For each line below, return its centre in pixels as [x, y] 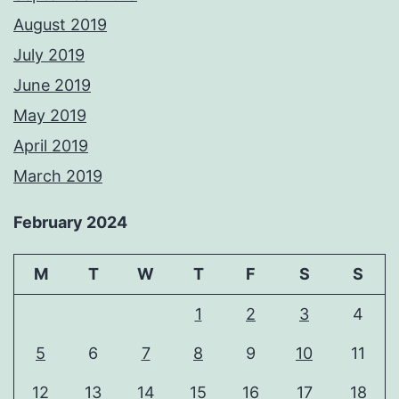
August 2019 [60, 24]
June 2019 [52, 85]
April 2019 [51, 145]
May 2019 [50, 115]
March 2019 [58, 175]
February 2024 [70, 222]
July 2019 [49, 54]
